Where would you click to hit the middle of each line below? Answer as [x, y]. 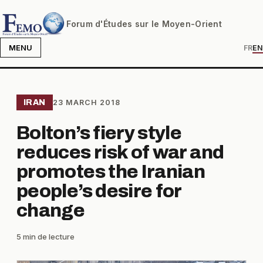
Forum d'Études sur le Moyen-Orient [144, 23]
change [51, 210]
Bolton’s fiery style [99, 133]
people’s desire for [99, 191]
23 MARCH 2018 [86, 102]
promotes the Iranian [111, 172]
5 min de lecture [45, 237]
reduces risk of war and [120, 152]
